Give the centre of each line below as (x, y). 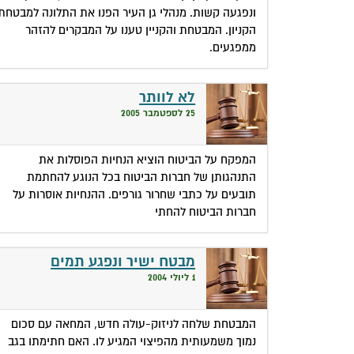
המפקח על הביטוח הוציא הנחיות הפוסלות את (148, 159)
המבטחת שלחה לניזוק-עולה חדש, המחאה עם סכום (134, 324)
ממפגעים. (233, 47)
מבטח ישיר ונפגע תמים (123, 262)
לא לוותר (168, 97)
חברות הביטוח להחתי (206, 211)
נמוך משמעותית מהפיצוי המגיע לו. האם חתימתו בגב (132, 341)
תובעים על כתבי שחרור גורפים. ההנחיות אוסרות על (135, 194)
